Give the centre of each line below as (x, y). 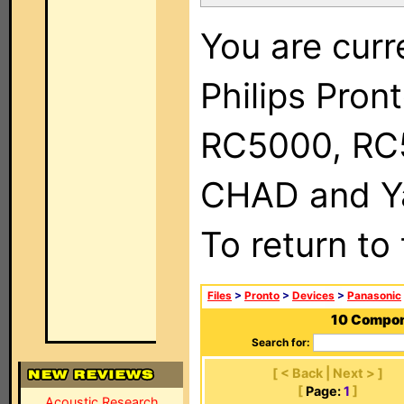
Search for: (281, 343)
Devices (313, 296)
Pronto (262, 296)
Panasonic (374, 296)
